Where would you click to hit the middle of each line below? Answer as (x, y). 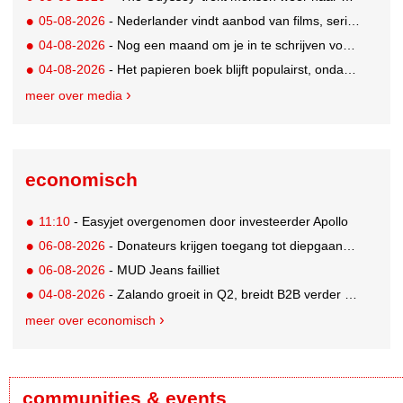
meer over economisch (90, 321)
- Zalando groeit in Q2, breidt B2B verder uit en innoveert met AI (225, 295)
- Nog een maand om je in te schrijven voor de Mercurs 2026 (224, 45)
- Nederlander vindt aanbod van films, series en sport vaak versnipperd (227, 21)
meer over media (74, 96)
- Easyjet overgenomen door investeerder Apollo (210, 222)
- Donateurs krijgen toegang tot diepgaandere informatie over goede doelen (224, 246)
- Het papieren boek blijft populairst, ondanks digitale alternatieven (225, 70)
